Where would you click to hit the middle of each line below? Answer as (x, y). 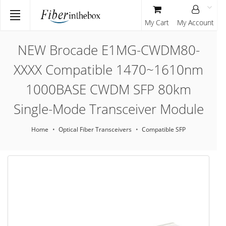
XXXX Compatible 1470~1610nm (108, 70)
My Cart (157, 22)
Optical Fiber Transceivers (95, 129)
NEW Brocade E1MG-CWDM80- (108, 50)
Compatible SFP (164, 129)
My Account (195, 22)
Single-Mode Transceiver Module (108, 109)
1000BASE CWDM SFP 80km (108, 89)
